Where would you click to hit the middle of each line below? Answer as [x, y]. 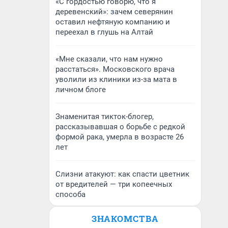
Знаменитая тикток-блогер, [105, 117]
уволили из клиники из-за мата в [116, 79]
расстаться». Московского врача [115, 69]
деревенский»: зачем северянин [114, 12]
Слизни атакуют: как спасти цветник [122, 174]
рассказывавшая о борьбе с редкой [120, 127]
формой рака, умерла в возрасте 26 [120, 137]
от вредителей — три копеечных [114, 184]
